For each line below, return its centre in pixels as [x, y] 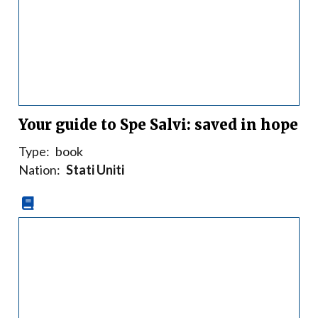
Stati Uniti [95, 170]
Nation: [39, 170]
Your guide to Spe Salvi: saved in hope [158, 125]
